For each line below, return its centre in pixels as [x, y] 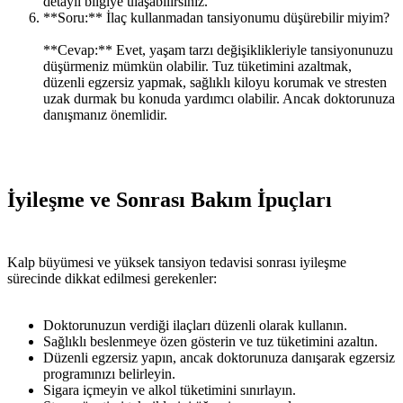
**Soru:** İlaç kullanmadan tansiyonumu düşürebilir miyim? [216, 17]
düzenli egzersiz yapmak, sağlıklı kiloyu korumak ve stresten [215, 82]
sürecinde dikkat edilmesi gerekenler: [112, 278]
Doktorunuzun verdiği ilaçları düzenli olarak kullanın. [195, 325]
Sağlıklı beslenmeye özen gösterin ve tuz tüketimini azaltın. [210, 341]
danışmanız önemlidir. [105, 114]
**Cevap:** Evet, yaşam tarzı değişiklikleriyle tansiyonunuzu [218, 49]
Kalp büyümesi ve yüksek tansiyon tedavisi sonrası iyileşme [177, 262]
